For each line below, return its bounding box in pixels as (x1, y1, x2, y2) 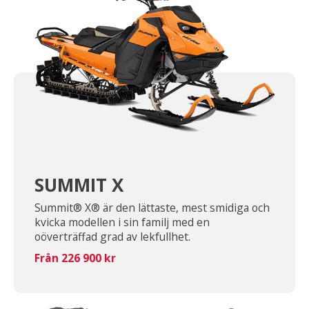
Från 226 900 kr (34, 250, 116, 266)
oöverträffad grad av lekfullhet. (34, 229, 190, 245)
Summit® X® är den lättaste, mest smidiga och (34, 200, 270, 216)
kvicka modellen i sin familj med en (34, 215, 210, 230)
